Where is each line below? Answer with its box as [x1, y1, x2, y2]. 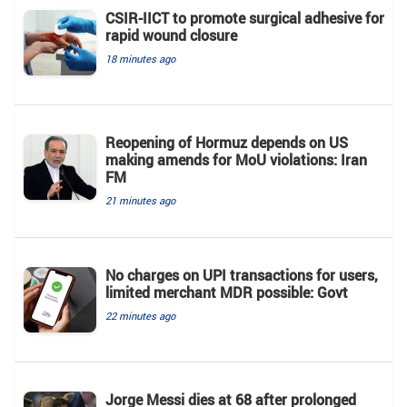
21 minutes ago [105, 193, 175, 207]
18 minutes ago [105, 51, 175, 65]
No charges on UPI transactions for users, [105, 264, 378, 285]
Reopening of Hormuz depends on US [105, 132, 348, 153]
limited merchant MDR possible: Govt [105, 282, 348, 303]
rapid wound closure [105, 25, 237, 45]
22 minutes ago [105, 308, 175, 323]
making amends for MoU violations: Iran [105, 149, 367, 170]
